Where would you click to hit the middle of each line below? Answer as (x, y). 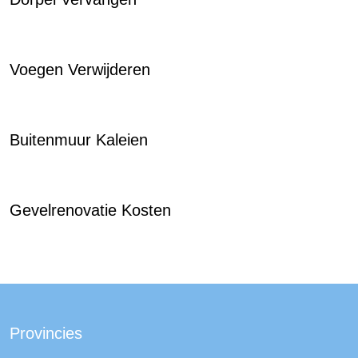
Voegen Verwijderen (80, 70)
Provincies (46, 333)
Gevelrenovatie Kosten (90, 210)
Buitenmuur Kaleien (79, 140)
